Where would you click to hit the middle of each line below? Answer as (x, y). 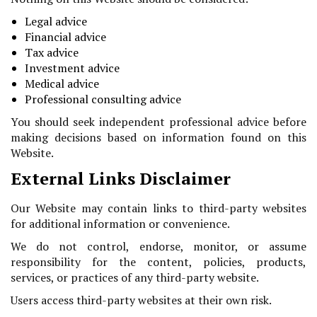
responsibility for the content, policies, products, (158, 262)
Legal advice (56, 22)
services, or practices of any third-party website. (135, 278)
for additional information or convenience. (120, 224)
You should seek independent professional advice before (158, 122)
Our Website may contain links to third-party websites (158, 208)
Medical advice (62, 84)
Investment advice (72, 68)
